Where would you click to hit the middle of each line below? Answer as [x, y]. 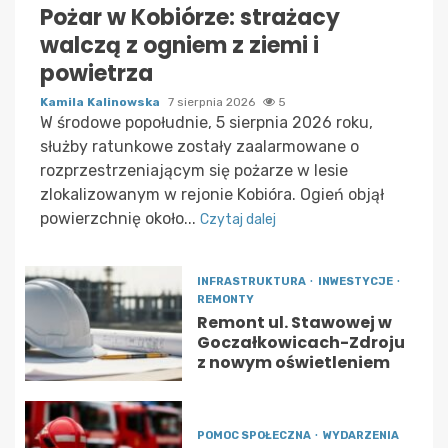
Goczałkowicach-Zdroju [300, 342]
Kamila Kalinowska [101, 101]
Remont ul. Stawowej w [294, 322]
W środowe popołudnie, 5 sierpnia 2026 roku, [206, 122]
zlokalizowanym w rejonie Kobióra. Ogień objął [212, 194]
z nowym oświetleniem [293, 362]
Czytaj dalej [238, 219]
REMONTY [225, 299]
